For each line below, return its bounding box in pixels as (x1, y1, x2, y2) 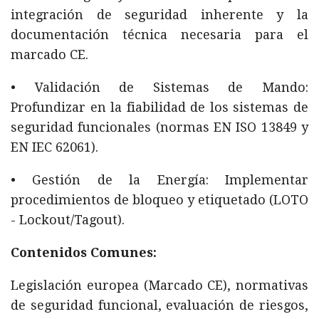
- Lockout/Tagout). (11, 212, 125, 227)
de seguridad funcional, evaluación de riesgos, (11, 298, 308, 313)
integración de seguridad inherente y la (11, 7, 308, 22)
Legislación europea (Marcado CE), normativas (11, 278, 308, 293)
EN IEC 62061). (11, 140, 98, 155)
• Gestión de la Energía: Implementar (11, 172, 308, 187)
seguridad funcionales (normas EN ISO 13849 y (11, 120, 308, 135)
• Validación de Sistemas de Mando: (11, 80, 308, 95)
